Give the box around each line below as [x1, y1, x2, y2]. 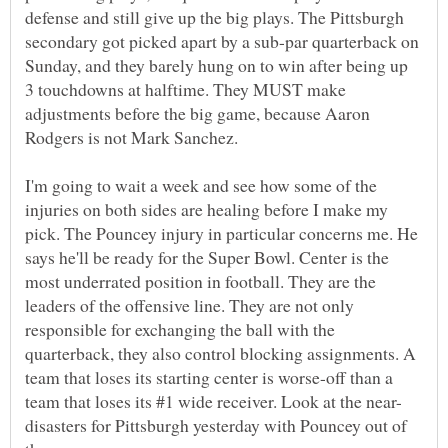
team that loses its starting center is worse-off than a [25, 364, 393, 389]
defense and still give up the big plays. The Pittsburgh [25, 4, 404, 29]
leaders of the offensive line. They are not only [25, 292, 354, 317]
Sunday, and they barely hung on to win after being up [25, 52, 408, 77]
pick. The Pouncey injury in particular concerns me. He [25, 220, 418, 245]
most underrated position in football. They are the [25, 268, 376, 293]
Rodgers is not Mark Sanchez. [25, 124, 238, 149]
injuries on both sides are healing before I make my [25, 196, 388, 221]
